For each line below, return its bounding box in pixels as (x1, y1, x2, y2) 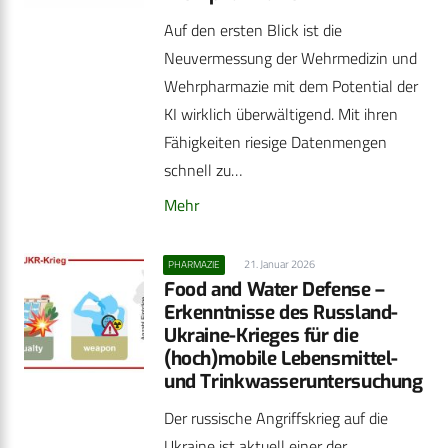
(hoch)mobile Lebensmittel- (164, 346, 399, 372)
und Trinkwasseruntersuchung (164, 369, 423, 395)
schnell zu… (164, 158, 242, 183)
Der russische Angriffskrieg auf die (164, 406, 388, 431)
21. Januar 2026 (243, 256, 315, 273)
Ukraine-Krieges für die (164, 323, 359, 349)
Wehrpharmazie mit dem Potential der (164, 74, 418, 99)
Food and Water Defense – (164, 277, 385, 303)
